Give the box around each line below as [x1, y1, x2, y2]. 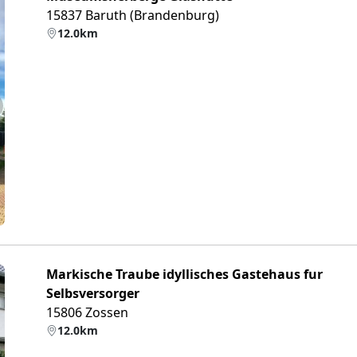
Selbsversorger [46, 284, 139, 302]
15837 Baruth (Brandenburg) [46, 6, 219, 24]
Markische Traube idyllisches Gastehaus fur [46, 265, 323, 283]
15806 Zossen [46, 304, 128, 321]
